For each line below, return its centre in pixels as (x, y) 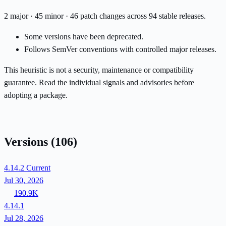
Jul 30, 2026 (24, 180)
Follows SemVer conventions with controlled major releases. (120, 49)
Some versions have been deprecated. (84, 37)
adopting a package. (36, 95)
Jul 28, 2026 (24, 218)
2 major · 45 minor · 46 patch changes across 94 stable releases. (105, 16)
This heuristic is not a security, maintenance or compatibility (99, 70)
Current (38, 167)
